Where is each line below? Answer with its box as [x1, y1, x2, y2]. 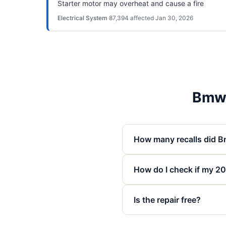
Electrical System [58, 14, 107, 22]
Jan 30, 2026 [155, 14, 193, 22]
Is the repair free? [134, 195, 201, 205]
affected [129, 14, 154, 22]
